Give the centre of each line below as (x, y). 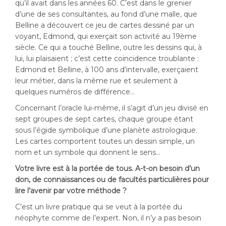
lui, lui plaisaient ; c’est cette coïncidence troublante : (107, 59)
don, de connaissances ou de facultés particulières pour (112, 180)
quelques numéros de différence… (75, 92)
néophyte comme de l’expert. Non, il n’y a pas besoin (108, 218)
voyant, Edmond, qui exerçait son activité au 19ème (106, 36)
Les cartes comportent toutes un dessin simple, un (105, 141)
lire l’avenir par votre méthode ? (71, 191)
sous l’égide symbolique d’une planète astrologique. (106, 130)
